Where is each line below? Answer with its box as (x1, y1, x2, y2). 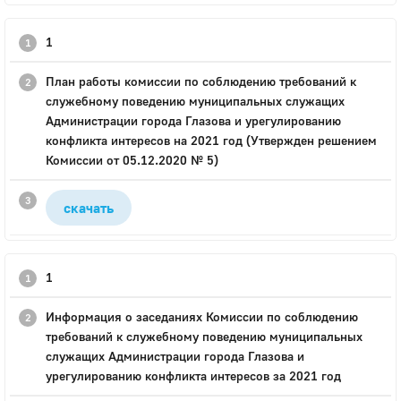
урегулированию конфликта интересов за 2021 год (46, 368, 341, 383)
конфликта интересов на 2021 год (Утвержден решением (46, 132, 377, 148)
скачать (64, 199, 114, 217)
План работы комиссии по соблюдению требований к (46, 73, 356, 89)
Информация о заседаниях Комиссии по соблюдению (46, 309, 358, 324)
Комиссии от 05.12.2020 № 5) (46, 152, 218, 167)
